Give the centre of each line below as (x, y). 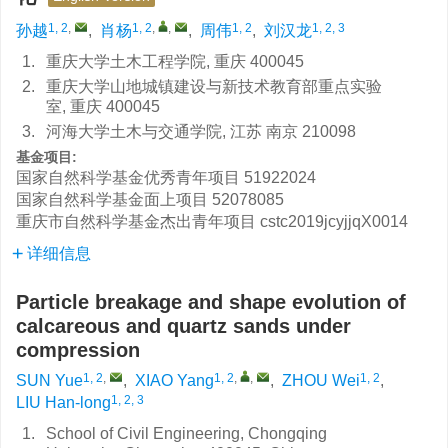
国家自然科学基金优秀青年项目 (128, 177)
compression (78, 350)
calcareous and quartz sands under (183, 326)
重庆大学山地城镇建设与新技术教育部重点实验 (214, 86)
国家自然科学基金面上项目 (112, 199)
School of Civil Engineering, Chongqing (186, 433)
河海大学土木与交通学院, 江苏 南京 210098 (201, 131)
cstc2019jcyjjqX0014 (334, 221)
